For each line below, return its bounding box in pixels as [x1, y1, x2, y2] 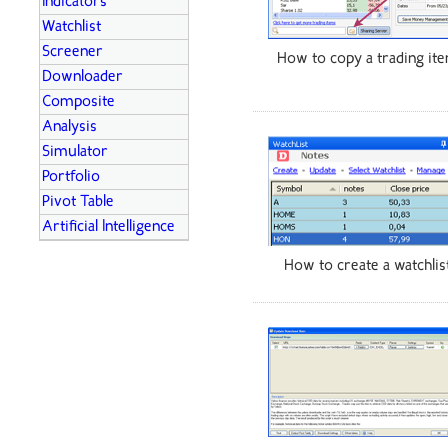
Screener [42, 44, 103, 60]
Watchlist [42, 19, 101, 35]
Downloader [42, 69, 123, 85]
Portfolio [42, 169, 100, 185]
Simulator [42, 144, 108, 160]
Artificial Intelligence [42, 219, 175, 235]
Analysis [42, 119, 97, 135]
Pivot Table [42, 194, 114, 210]
